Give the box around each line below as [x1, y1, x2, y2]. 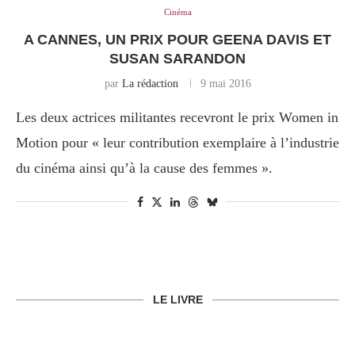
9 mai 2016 [200, 78, 251, 90]
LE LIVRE [152, 293, 203, 307]
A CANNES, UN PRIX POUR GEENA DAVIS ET [24, 32, 331, 48]
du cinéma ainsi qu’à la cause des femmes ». [16, 160, 273, 177]
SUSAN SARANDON [109, 51, 246, 67]
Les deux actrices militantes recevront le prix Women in [16, 109, 338, 126]
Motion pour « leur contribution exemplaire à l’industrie [16, 135, 339, 151]
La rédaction [121, 78, 178, 90]
